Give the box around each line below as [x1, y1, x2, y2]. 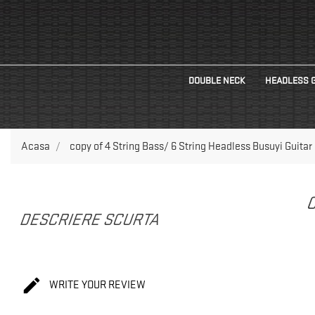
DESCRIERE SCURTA [18, 210, 164, 230]
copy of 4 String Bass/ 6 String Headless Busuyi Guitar [70, 140, 312, 153]
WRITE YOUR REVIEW [46, 278, 146, 292]
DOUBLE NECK [188, 75, 245, 86]
